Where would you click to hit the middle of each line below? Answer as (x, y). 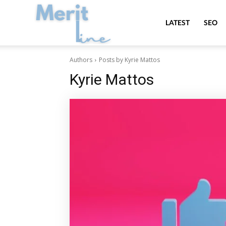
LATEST (178, 22)
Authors (81, 60)
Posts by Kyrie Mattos (129, 60)
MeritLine (152, 22)
